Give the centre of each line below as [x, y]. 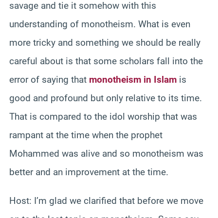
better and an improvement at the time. [89, 172]
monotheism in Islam [133, 79]
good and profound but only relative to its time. [106, 98]
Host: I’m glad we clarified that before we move [106, 200]
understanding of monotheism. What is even [100, 24]
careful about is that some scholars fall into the [106, 61]
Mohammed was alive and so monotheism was [106, 153]
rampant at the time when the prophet [86, 135]
